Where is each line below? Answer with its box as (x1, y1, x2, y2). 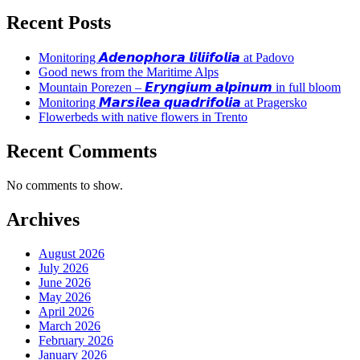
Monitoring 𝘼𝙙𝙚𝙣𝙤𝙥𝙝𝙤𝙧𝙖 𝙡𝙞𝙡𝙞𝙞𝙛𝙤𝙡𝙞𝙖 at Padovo (39, 51, 294, 65)
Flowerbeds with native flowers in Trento (39, 110, 247, 125)
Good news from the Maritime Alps (39, 65, 219, 80)
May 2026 (39, 289, 91, 304)
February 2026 (39, 333, 113, 347)
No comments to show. (6, 178, 123, 193)
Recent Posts (6, 12, 111, 34)
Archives (6, 208, 80, 230)
